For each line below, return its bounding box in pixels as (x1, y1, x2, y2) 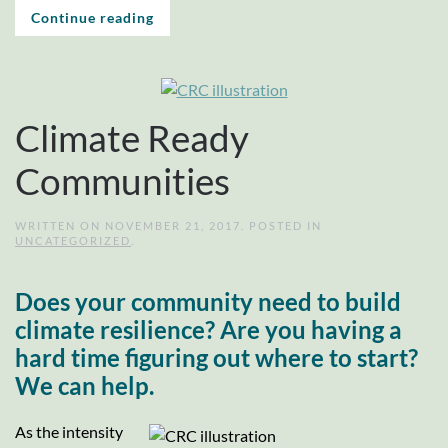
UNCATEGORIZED (15, 233, 131, 247)
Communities (15, 158, 230, 203)
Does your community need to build (15, 286, 401, 316)
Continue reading (31, 8, 154, 26)
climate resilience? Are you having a (15, 314, 402, 344)
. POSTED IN (241, 218, 322, 232)
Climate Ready (15, 115, 249, 160)
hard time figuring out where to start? (15, 342, 418, 372)
